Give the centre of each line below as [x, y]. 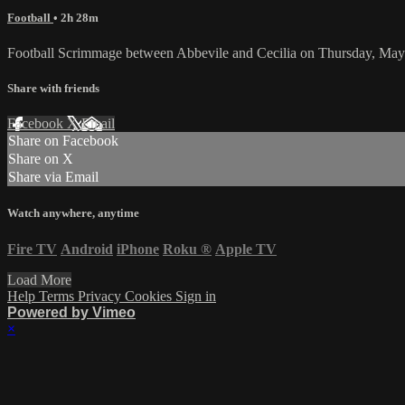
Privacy [101, 296]
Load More [39, 279]
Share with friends [53, 89]
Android [87, 249]
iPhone [138, 249]
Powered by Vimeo [71, 312]
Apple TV [246, 249]
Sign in [196, 296]
